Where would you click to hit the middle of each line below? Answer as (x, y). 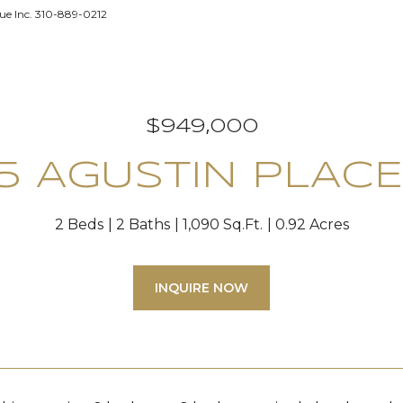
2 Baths (143, 224)
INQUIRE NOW (201, 288)
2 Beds (79, 224)
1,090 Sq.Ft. (222, 224)
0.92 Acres (312, 224)
